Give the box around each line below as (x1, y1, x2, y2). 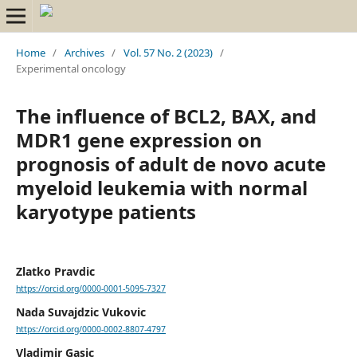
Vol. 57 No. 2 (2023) (123, 45, 213, 60)
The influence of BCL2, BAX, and (15, 102, 316, 129)
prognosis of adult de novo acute (15, 150, 326, 177)
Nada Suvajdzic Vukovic (15, 304, 146, 320)
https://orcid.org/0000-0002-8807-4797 (15, 324, 166, 335)
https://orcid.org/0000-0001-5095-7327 (15, 283, 166, 295)
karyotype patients (15, 198, 196, 225)
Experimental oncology (15, 61, 126, 76)
